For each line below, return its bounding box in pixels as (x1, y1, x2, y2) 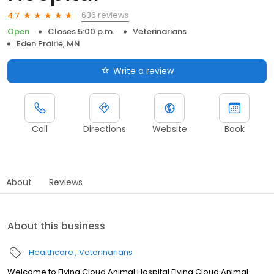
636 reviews (81, 9, 129, 21)
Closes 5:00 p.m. (48, 26, 114, 38)
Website (152, 123, 187, 136)
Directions (83, 123, 126, 136)
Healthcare (29, 246, 73, 259)
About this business (7, 219, 105, 234)
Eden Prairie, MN (17, 38, 80, 50)
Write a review (113, 65, 174, 78)
